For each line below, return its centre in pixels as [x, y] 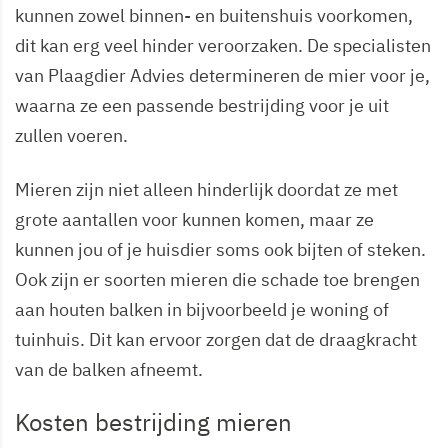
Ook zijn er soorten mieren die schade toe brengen [217, 279]
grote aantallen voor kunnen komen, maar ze [194, 219]
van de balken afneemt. [109, 369]
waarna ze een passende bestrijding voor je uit [202, 105]
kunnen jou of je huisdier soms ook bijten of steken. [220, 249]
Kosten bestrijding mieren [153, 422]
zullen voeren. [71, 135]
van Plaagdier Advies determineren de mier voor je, [222, 75]
